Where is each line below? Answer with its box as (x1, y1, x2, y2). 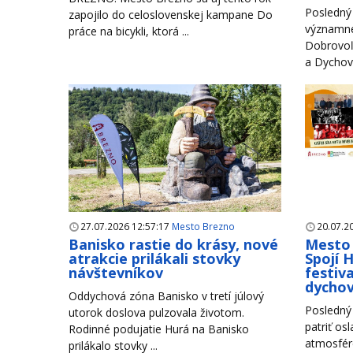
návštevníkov (69, 263, 163, 283)
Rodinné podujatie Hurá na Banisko (69, 321, 249, 337)
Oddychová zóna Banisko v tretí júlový (69, 288, 264, 304)
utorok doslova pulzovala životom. (69, 305, 244, 321)
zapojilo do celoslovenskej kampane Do (69, 7, 273, 23)
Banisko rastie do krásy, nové (69, 235, 278, 255)
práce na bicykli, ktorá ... (69, 24, 189, 39)
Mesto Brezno (172, 220, 235, 233)
